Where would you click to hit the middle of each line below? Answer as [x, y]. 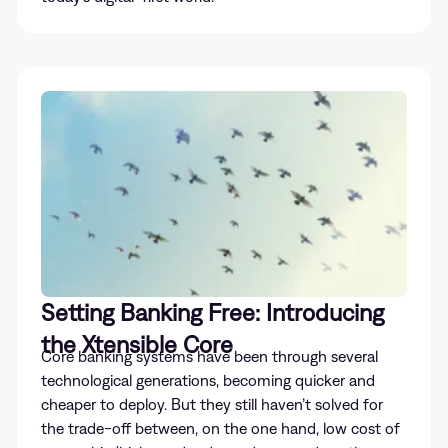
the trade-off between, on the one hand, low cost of [220, 428]
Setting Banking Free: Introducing [212, 312]
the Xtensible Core [137, 344]
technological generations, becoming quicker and [208, 380]
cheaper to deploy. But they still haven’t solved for [212, 404]
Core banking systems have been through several [209, 356]
